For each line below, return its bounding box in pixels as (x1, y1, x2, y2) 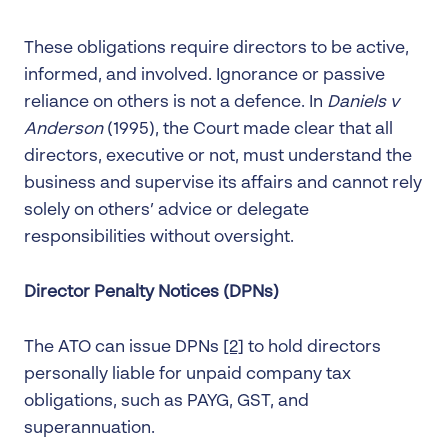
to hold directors (244, 338, 381, 356)
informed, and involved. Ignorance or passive (24, 66, 385, 84)
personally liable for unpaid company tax (24, 365, 351, 383)
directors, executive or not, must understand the (24, 147, 412, 165)
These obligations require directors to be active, (24, 39, 409, 57)
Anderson (24, 120, 103, 138)
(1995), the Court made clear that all (103, 120, 393, 138)
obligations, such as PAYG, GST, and (24, 392, 309, 410)
